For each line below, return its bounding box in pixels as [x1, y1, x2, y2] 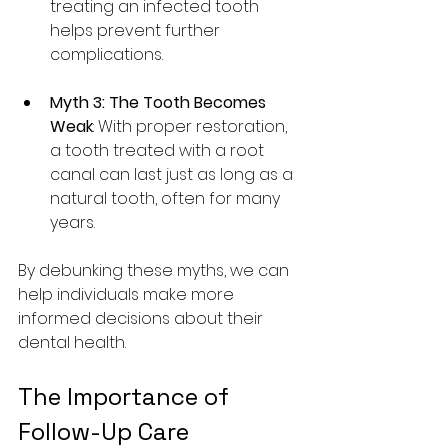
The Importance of [18, 381, 235, 412]
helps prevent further [50, 19, 224, 42]
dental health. [18, 331, 126, 354]
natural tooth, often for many [50, 187, 284, 210]
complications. [50, 43, 163, 66]
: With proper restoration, [93, 115, 291, 138]
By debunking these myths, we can [18, 259, 293, 282]
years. [50, 211, 95, 234]
